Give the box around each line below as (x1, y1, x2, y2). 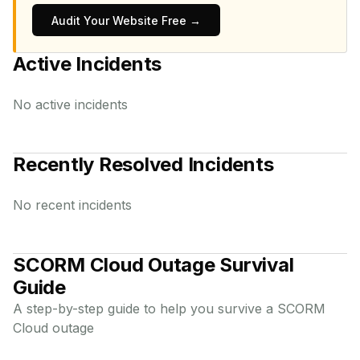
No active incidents (13, 96, 128, 112)
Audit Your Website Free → (51, 14, 201, 27)
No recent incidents (13, 197, 132, 213)
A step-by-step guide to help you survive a (13, 301, 277, 317)
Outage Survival (143, 253, 294, 276)
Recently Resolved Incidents (13, 153, 274, 176)
